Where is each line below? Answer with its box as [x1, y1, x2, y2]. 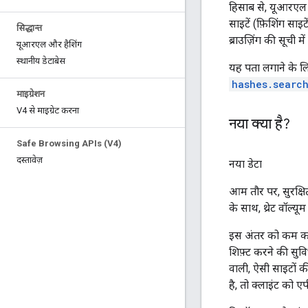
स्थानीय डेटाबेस [16, 56, 65, 66]
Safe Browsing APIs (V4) [16, 138, 122, 148]
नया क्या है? [229, 115, 290, 133]
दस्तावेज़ [16, 155, 43, 165]
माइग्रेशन [16, 89, 45, 99]
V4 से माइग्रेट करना [16, 105, 79, 115]
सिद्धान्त [16, 23, 42, 33]
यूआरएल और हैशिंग [16, 39, 82, 49]
